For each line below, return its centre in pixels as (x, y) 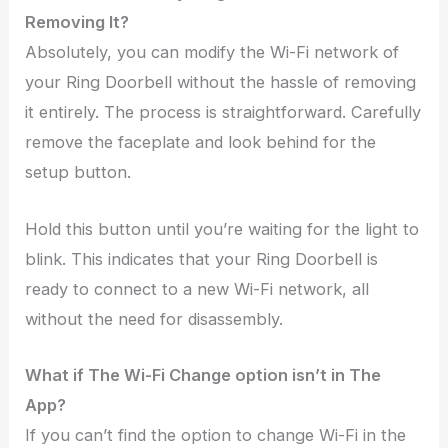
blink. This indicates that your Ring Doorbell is (202, 258)
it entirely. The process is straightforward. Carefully (223, 112)
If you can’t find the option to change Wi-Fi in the (216, 434)
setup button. (78, 172)
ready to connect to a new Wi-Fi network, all (197, 288)
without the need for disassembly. (154, 318)
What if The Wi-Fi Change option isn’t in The (203, 374)
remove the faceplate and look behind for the (201, 142)
